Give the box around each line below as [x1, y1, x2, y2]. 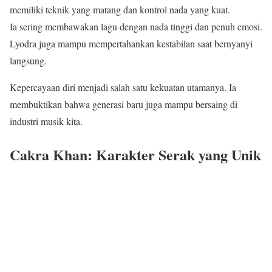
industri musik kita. [10, 114, 83, 127]
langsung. [10, 53, 47, 67]
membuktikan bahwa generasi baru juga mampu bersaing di [10, 97, 237, 110]
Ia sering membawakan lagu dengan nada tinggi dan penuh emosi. [10, 19, 262, 33]
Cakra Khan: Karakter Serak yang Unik [10, 143, 261, 165]
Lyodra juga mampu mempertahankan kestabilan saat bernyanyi [10, 36, 253, 50]
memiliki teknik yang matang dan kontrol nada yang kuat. [10, 2, 230, 16]
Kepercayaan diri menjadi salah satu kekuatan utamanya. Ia [10, 80, 236, 93]
